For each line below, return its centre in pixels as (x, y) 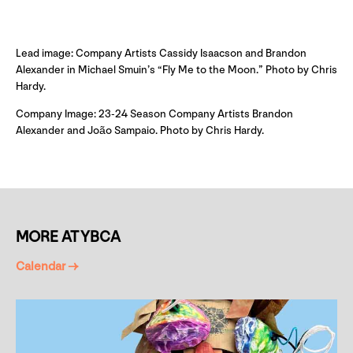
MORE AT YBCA (68, 238)
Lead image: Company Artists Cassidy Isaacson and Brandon (161, 54)
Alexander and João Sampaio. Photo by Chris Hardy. (140, 131)
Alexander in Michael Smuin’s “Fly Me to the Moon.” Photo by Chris (176, 70)
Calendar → (47, 267)
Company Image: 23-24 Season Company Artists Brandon (154, 114)
